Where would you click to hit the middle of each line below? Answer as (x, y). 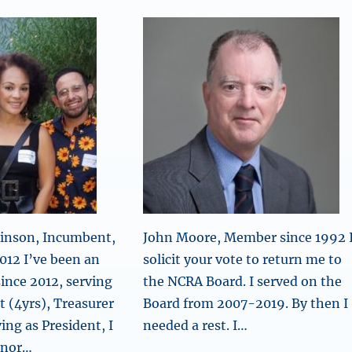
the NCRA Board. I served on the (242, 281)
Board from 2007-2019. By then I (245, 303)
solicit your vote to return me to (242, 259)
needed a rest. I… (195, 325)
